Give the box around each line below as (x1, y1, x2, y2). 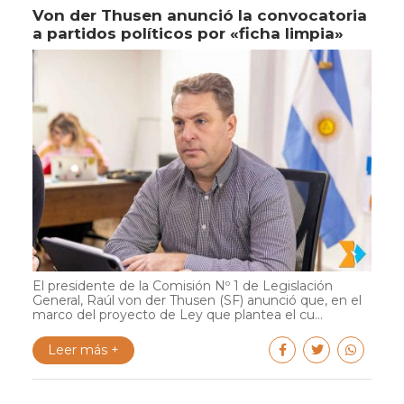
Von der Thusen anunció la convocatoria (32, 5, 367, 24)
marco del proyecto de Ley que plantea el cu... (32, 306, 323, 323)
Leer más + (48, 341, 119, 358)
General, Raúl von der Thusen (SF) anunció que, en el (32, 291, 362, 308)
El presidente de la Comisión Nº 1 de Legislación (32, 277, 333, 294)
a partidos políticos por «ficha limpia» (32, 23, 344, 42)
